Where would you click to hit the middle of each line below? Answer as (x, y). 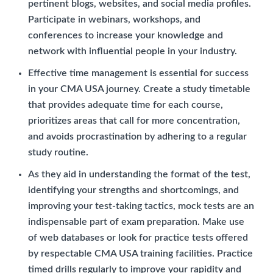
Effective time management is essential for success (138, 73)
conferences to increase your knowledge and (126, 35)
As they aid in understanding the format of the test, (139, 174)
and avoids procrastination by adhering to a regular (137, 136)
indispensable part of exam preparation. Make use (136, 222)
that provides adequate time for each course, (126, 105)
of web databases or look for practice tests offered (138, 237)
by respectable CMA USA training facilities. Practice (140, 253)
